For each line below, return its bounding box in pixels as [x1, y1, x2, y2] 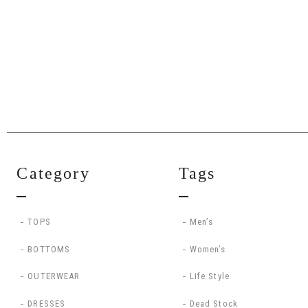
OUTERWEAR [27, 271, 80, 282]
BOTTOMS [27, 243, 71, 254]
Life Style [189, 271, 230, 282]
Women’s [189, 243, 226, 254]
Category [16, 164, 90, 182]
